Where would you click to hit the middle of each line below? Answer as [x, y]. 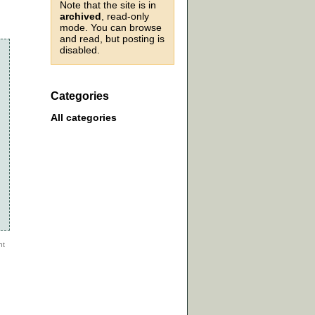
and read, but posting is [112, 39]
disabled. [80, 50]
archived [81, 16]
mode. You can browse [111, 27]
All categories [84, 118]
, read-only [125, 16]
